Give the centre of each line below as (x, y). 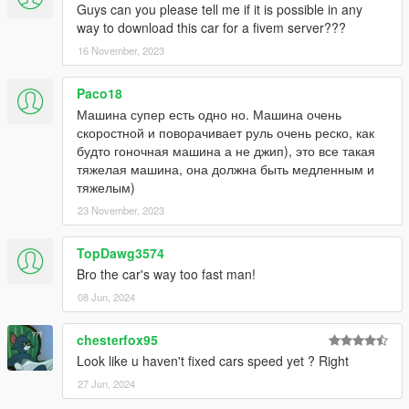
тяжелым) (106, 188)
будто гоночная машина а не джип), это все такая (226, 151)
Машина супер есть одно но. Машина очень (209, 115)
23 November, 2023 (121, 210)
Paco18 (100, 94)
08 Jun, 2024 (106, 297)
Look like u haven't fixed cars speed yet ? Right (213, 361)
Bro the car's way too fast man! (166, 274)
